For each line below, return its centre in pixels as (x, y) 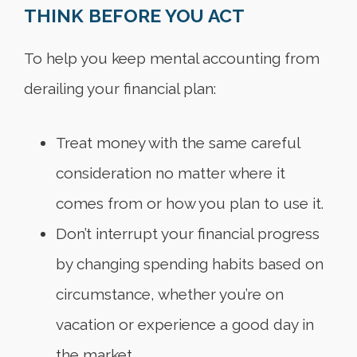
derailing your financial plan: (120, 89)
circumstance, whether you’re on (170, 294)
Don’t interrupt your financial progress (188, 234)
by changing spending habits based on (190, 264)
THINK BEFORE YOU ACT (134, 16)
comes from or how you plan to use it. (190, 204)
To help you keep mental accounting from (172, 59)
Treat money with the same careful (178, 143)
